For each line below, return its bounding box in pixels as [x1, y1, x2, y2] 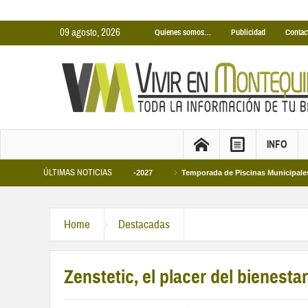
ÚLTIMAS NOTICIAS [43, 167, 112, 178]
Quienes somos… [155, 27, 211, 37]
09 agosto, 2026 [60, 26, 120, 39]
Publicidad [231, 27, 265, 37]
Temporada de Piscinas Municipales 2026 [135, 168, 283, 177]
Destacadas [118, 217, 170, 232]
